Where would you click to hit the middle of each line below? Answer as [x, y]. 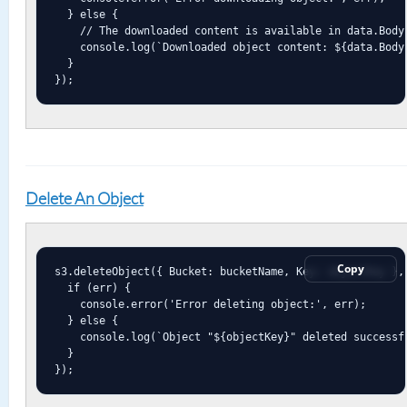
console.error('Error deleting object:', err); [210, 304]
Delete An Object [84, 198]
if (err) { [92, 288]
